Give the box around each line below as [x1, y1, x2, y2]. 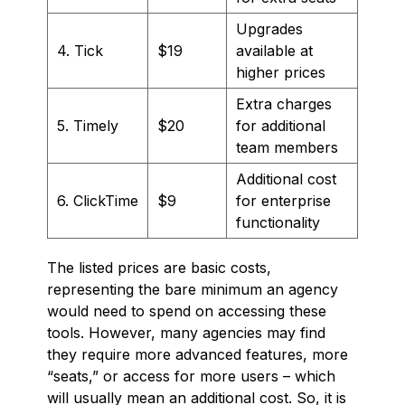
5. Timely [57, 116, 118, 135]
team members [236, 137, 338, 156]
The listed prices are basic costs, [47, 258, 271, 277]
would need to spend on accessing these [47, 301, 326, 320]
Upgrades [236, 19, 303, 38]
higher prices [236, 62, 325, 81]
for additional [236, 116, 325, 135]
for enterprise [236, 191, 331, 210]
